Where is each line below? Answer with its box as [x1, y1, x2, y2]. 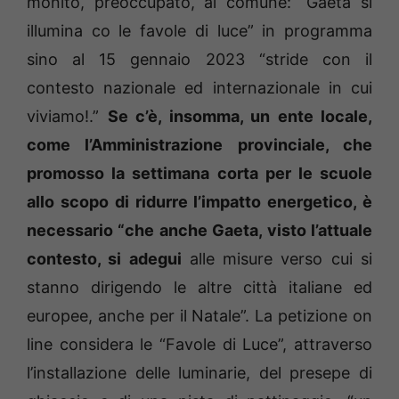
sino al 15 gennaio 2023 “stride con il [27, 50, 372, 69]
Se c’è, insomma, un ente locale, [107, 107, 372, 126]
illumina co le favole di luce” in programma [27, 21, 372, 41]
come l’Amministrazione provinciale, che [27, 135, 372, 155]
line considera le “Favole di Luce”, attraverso [27, 335, 372, 354]
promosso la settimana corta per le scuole [27, 164, 372, 183]
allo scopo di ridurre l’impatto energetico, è [27, 192, 372, 212]
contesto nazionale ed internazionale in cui [27, 78, 372, 98]
